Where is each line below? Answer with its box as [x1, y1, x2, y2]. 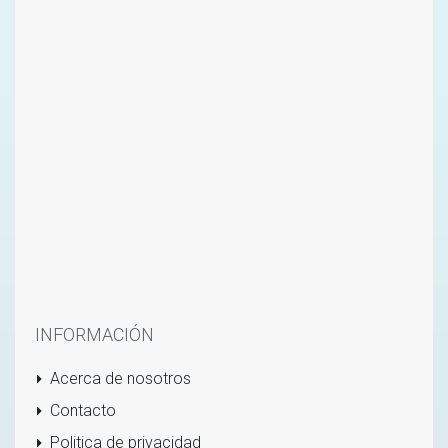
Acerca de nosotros [49, 369, 191, 389]
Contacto [49, 401, 116, 421]
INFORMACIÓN [35, 323, 154, 345]
